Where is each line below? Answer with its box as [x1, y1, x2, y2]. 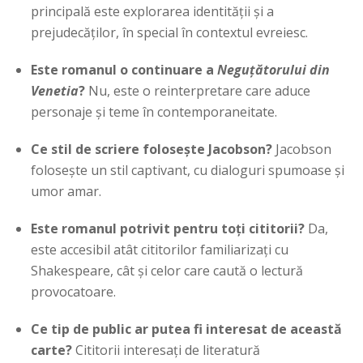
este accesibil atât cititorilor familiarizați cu [31, 241, 289, 259]
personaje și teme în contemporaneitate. [31, 103, 278, 122]
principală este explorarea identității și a [31, 2, 275, 21]
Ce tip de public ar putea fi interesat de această [31, 320, 343, 339]
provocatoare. [31, 283, 117, 301]
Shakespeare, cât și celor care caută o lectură [31, 262, 304, 280]
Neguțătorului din [217, 61, 331, 79]
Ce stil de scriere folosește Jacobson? [31, 140, 273, 159]
